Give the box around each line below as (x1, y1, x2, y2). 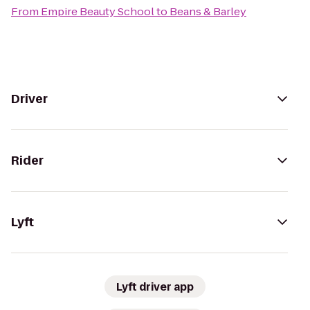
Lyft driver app (116, 279, 194, 294)
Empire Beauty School (41, 4, 154, 19)
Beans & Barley (170, 4, 246, 19)
